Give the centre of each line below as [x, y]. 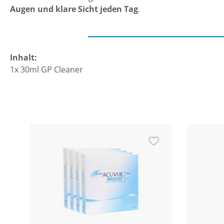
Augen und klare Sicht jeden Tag [74, 9]
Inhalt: [23, 58]
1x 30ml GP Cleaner [46, 70]
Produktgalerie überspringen [78, 128]
